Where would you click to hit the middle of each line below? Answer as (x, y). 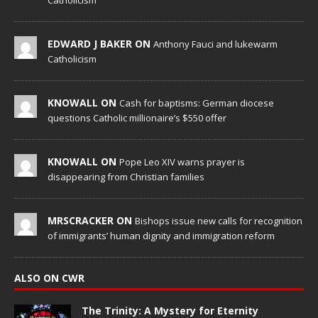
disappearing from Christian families (126, 177)
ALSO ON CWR (49, 278)
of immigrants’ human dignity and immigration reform (161, 236)
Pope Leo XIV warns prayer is (182, 162)
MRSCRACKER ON (91, 221)
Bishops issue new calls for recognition (219, 221)
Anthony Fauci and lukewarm (215, 44)
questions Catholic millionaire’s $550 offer (137, 118)
